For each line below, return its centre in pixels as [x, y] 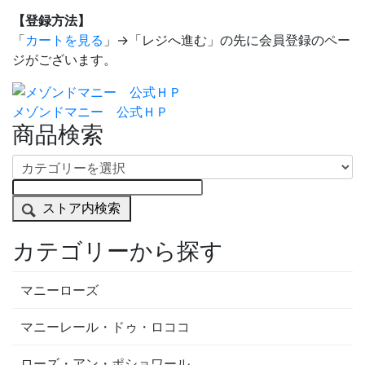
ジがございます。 [64, 59]
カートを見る [64, 40]
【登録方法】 [51, 20]
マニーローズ [59, 290]
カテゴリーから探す [118, 251]
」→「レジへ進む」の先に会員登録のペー [227, 40]
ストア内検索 [81, 208]
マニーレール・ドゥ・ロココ [105, 327]
